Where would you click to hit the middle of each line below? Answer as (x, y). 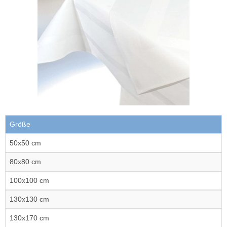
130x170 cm (29, 218)
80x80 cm (25, 162)
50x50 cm (25, 143)
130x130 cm (29, 199)
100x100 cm (29, 180)
